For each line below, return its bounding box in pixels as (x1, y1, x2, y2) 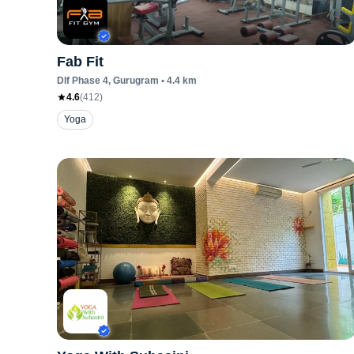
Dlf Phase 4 (57, 75, 108, 86)
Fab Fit (57, 54, 104, 70)
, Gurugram (108, 75, 159, 86)
